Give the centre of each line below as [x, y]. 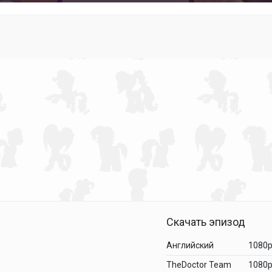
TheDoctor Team [199, 264]
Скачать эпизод [206, 222]
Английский [190, 245]
